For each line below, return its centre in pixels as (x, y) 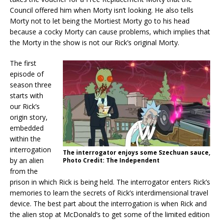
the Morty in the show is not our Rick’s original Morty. (95, 43)
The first (23, 63)
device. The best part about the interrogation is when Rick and (108, 204)
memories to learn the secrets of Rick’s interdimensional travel (109, 193)
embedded (27, 128)
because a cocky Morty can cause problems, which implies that (110, 32)
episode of (27, 74)
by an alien (27, 161)
